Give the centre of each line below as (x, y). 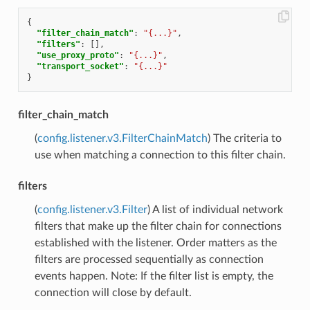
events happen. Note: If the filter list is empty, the (154, 276)
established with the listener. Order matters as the (155, 243)
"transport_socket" (80, 66)
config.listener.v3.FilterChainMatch (122, 138)
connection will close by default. (113, 292)
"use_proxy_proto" (77, 55)
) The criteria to (244, 138)
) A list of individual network (215, 209)
